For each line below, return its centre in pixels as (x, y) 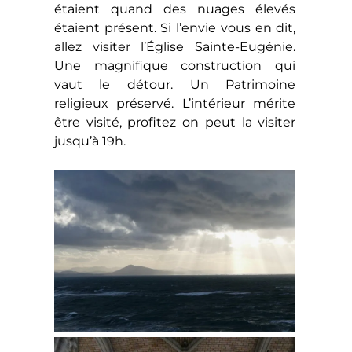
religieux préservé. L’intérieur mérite (175, 103)
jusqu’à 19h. (90, 141)
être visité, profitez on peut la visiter (175, 122)
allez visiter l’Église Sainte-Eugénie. (175, 46)
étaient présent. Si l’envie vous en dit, (175, 27)
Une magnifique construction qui (175, 65)
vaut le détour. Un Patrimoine (175, 84)
